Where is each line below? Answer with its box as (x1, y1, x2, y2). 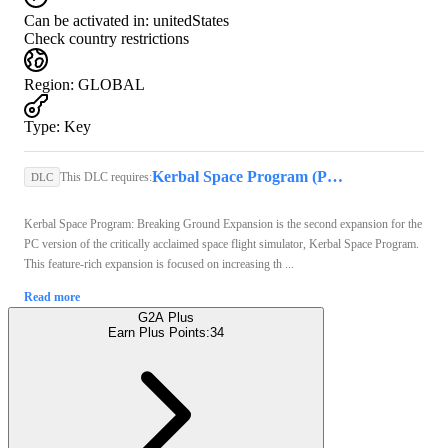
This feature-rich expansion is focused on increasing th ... (24, 256, 294, 271)
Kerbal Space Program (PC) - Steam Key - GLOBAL (327, 167, 343, 185)
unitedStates (153, 11, 229, 29)
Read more (24, 289, 80, 304)
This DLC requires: (60, 169, 152, 184)
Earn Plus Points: (108, 324, 210, 340)
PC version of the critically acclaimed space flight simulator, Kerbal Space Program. (24, 236, 419, 251)
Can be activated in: (24, 11, 149, 29)
